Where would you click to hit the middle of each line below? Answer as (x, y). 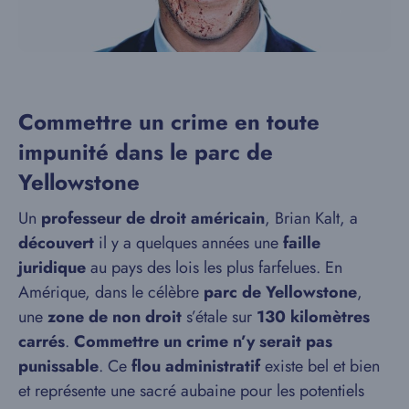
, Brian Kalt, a (311, 219)
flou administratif (196, 367)
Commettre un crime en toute (169, 122)
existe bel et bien (320, 367)
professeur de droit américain (153, 219)
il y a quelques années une (189, 243)
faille (302, 243)
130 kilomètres (313, 317)
